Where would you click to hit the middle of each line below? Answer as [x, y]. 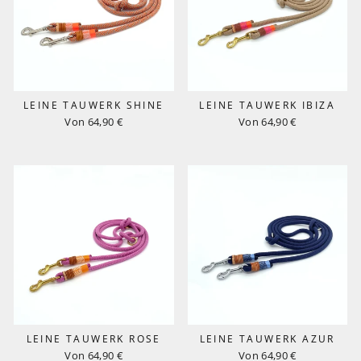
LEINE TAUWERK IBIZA [268, 105]
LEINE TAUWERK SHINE [93, 105]
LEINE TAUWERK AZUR [267, 339]
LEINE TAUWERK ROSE [93, 339]
